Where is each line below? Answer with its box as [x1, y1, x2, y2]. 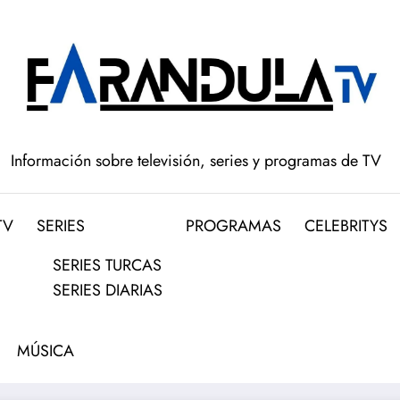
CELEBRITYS [304, 214, 388, 238]
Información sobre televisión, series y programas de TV [10, 149, 381, 173]
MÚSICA [17, 339, 75, 363]
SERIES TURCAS [53, 254, 162, 278]
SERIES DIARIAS [53, 279, 163, 303]
